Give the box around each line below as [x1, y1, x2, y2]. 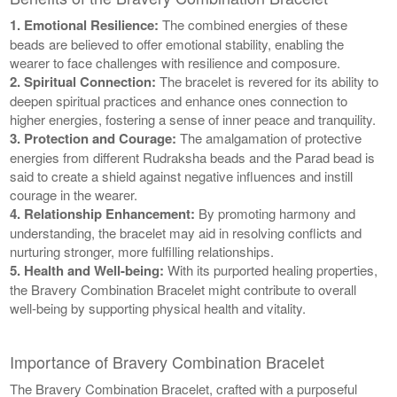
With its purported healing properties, [164, 260, 378, 279]
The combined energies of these [159, 14, 348, 34]
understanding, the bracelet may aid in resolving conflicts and [10, 222, 362, 242]
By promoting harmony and [195, 203, 356, 222]
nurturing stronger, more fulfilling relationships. [10, 241, 275, 261]
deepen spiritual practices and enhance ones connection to [10, 90, 348, 110]
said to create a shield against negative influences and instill [10, 166, 354, 185]
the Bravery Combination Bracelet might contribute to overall [10, 279, 357, 299]
